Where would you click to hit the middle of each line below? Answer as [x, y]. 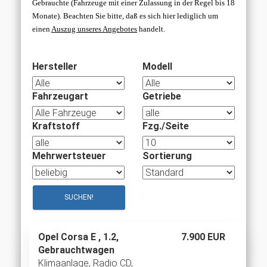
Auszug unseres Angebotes [94, 29]
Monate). [48, 16]
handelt [150, 29]
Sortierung [167, 156]
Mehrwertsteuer [69, 156]
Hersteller [55, 67]
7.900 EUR [203, 237]
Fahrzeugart [60, 97]
